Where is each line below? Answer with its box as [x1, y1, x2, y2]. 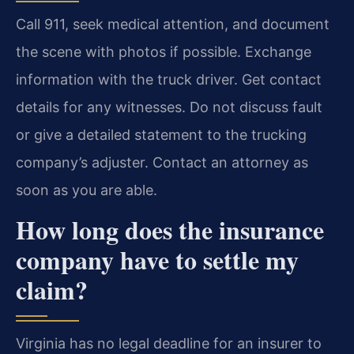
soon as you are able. [16, 181, 157, 198]
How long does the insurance [16, 210, 324, 248]
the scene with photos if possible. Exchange [16, 43, 311, 60]
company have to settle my [16, 240, 299, 278]
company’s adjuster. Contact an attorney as [16, 153, 308, 171]
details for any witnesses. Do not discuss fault [16, 98, 322, 115]
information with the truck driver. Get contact [16, 70, 322, 88]
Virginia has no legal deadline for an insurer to [16, 334, 322, 352]
